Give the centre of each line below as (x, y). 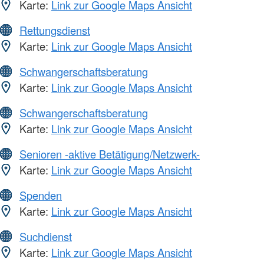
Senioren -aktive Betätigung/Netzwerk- (110, 154)
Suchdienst (46, 237)
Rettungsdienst (55, 30)
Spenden (41, 195)
